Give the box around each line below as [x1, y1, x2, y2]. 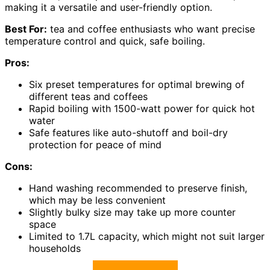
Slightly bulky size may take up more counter [29, 206, 236, 218]
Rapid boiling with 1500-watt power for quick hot [29, 102, 255, 115]
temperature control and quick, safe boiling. [5, 34, 205, 47]
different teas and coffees [29, 90, 148, 102]
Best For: [5, 22, 47, 35]
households [29, 242, 81, 254]
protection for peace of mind [29, 138, 162, 151]
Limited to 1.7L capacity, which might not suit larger [29, 230, 265, 242]
